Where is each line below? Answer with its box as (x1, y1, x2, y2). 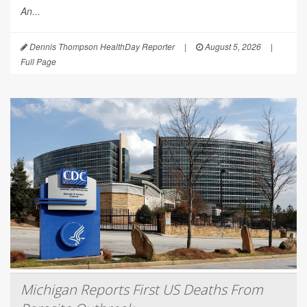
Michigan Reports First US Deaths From (21, 280, 263, 299)
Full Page (21, 55, 56, 67)
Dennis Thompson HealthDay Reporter (27, 40, 175, 52)
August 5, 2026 (203, 40, 261, 52)
